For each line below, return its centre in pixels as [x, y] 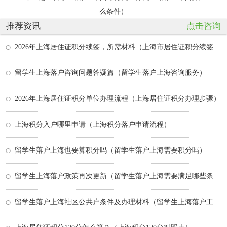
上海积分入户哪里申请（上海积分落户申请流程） [93, 124]
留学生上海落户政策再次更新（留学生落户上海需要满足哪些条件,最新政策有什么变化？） [217, 176]
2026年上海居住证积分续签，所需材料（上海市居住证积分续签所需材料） [217, 47]
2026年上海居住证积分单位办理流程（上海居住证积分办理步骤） [118, 98]
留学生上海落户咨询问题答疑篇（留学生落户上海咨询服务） [110, 72]
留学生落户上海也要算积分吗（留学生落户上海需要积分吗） [110, 150]
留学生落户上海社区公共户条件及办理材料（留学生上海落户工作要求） [217, 202]
